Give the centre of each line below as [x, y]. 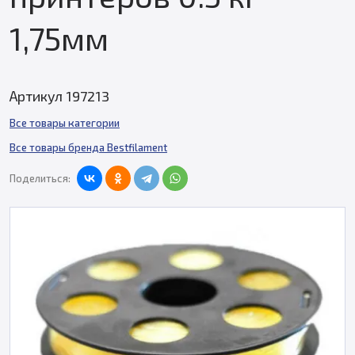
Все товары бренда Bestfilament [88, 147]
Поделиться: [40, 178]
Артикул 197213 [59, 96]
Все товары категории [65, 123]
